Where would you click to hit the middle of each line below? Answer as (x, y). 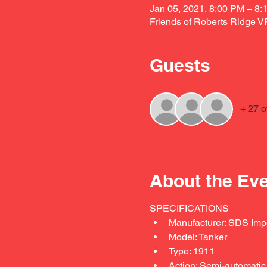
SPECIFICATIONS (190, 208)
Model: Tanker (198, 237)
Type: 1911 (191, 251)
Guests (180, 65)
